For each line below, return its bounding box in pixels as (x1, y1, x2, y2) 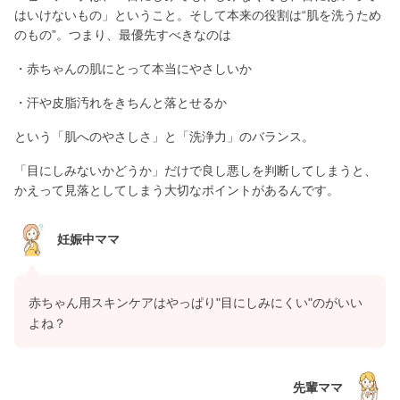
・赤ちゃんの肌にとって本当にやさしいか (14, 61, 252, 76)
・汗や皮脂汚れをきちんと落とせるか (14, 95, 227, 110)
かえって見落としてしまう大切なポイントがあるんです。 (14, 182, 339, 197)
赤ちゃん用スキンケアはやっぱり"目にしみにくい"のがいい (29, 295, 362, 310)
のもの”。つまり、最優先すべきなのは (14, 27, 231, 42)
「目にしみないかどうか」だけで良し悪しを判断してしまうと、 (14, 162, 377, 178)
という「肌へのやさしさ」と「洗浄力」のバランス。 (14, 129, 314, 144)
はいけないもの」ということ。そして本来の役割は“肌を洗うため (14, 7, 381, 22)
